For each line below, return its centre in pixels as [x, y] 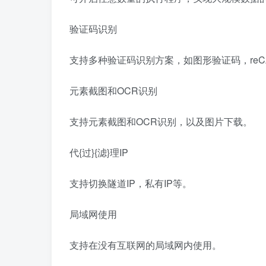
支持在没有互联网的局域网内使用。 [145, 245]
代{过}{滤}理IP [99, 152]
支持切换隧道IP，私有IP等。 [131, 183]
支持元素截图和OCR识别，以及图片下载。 [161, 121]
